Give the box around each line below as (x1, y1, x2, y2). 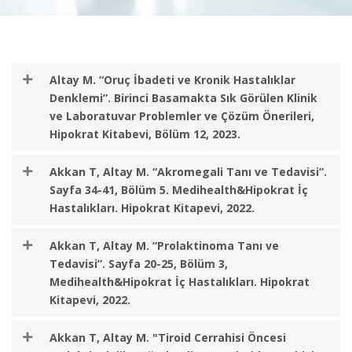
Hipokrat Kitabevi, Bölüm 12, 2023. (49, 126, 240, 141)
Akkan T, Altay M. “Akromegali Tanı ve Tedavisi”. (49, 164, 327, 179)
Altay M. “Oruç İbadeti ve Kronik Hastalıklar (49, 72, 295, 87)
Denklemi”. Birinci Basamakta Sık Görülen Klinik (49, 90, 317, 105)
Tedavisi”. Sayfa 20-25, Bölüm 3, (49, 256, 228, 271)
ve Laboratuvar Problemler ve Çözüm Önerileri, (49, 108, 314, 123)
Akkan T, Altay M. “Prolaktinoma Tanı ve (49, 238, 279, 253)
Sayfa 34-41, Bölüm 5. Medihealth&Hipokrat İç (49, 182, 308, 197)
